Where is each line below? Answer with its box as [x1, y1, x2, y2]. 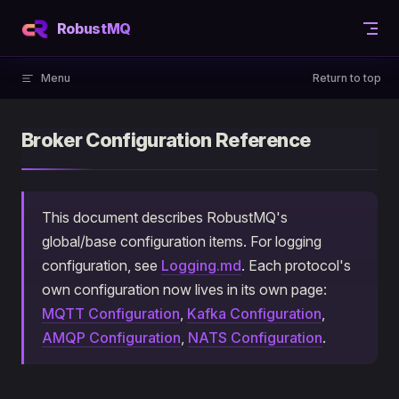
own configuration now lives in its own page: [42, 281, 327, 298]
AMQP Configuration [42, 329, 181, 346]
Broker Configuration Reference [21, 128, 311, 151]
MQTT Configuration [42, 305, 180, 322]
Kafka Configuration [187, 305, 322, 322]
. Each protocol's [241, 256, 351, 274]
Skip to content [21, 18, 104, 31]
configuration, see [42, 256, 161, 274]
